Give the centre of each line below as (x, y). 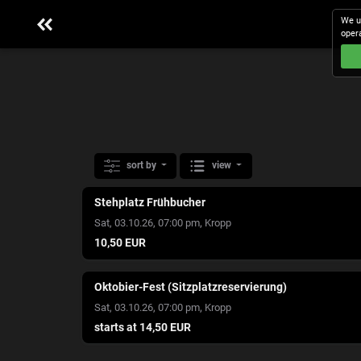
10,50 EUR (120, 243)
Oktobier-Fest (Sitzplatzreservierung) (191, 287)
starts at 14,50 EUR (143, 328)
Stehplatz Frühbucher (150, 203)
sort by (143, 166)
